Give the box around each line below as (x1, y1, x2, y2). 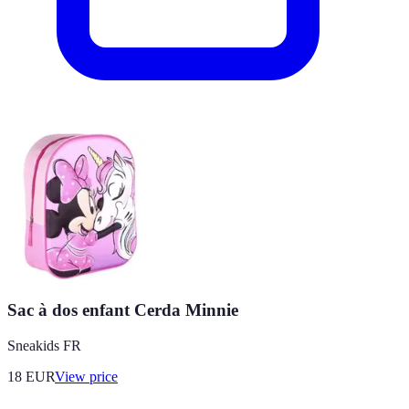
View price (55, 368, 118, 384)
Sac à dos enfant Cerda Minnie (7, 299, 238, 320)
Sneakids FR (7, 337, 81, 353)
